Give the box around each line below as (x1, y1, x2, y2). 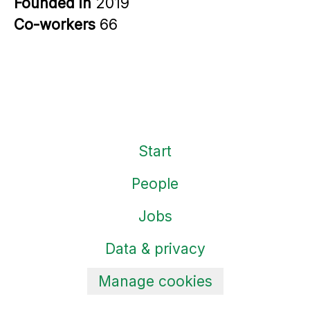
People (131, 175, 179, 192)
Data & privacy (104, 240, 206, 257)
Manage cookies (98, 273, 212, 290)
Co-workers (14, 16, 100, 33)
